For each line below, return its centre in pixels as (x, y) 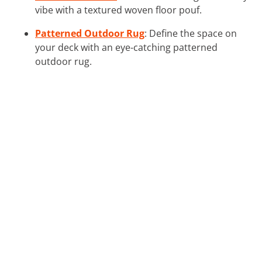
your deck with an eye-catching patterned (126, 47)
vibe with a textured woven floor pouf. (118, 10)
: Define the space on (191, 33)
